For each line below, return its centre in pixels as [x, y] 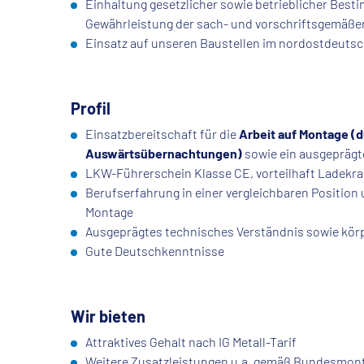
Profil [91, 108]
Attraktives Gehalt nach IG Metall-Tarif [192, 342]
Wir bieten [108, 316]
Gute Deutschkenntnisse [155, 251]
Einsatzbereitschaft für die [161, 134]
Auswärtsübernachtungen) [164, 154]
